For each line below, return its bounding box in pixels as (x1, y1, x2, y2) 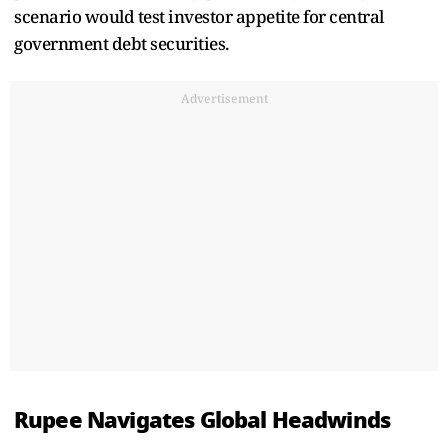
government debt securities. (14, 31, 229, 55)
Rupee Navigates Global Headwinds (14, 402, 391, 437)
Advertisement (180, 89, 268, 107)
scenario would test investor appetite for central (14, 4, 384, 28)
